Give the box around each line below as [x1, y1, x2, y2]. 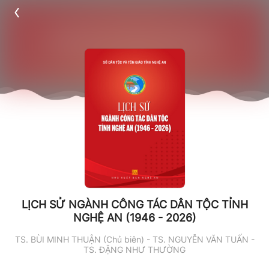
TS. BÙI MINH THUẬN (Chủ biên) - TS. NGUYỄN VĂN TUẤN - [14, 234, 255, 244]
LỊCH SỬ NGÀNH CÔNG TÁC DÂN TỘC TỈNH [21, 198, 248, 211]
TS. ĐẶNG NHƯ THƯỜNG [83, 244, 186, 255]
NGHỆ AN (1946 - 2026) [73, 211, 196, 224]
